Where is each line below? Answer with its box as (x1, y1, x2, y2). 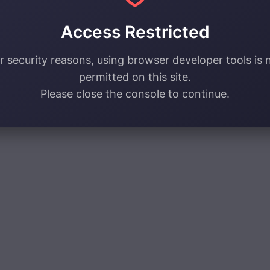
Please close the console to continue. (40, 87, 230, 100)
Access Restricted (60, 22, 210, 42)
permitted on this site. (79, 71, 191, 83)
